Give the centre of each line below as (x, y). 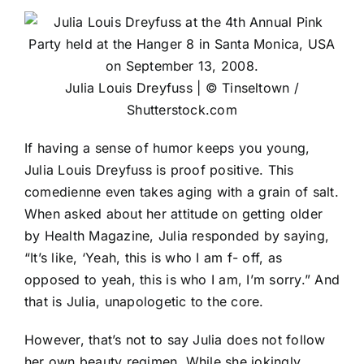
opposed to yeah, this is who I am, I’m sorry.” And (182, 280)
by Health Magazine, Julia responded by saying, (177, 236)
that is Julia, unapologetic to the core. (144, 302)
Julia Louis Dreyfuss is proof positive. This (159, 170)
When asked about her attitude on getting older (174, 214)
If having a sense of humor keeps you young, (167, 148)
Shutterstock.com (182, 110)
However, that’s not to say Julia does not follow (175, 340)
